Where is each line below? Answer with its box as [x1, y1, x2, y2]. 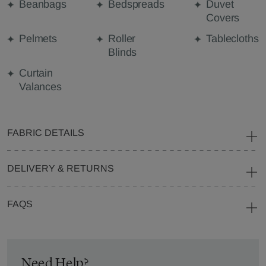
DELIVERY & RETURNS [7, 163, 114, 173]
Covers [206, 12, 240, 24]
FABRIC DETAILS [7, 128, 84, 138]
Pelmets [19, 33, 57, 45]
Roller [108, 33, 136, 45]
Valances [19, 81, 62, 93]
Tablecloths [206, 33, 259, 45]
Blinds [108, 46, 137, 58]
